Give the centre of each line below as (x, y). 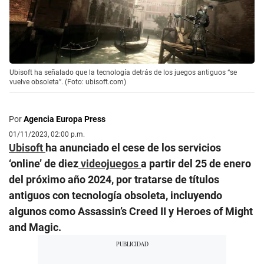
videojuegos (110, 164)
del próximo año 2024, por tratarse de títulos (114, 180)
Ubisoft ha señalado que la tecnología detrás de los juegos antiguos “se (123, 73)
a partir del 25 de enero (196, 164)
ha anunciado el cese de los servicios (133, 148)
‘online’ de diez (44, 164)
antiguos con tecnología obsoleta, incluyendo (115, 196)
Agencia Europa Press (65, 119)
